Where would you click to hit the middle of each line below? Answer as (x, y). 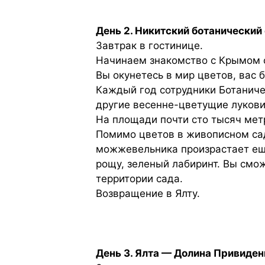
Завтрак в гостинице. (149, 46)
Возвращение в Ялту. (148, 194)
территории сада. (139, 179)
